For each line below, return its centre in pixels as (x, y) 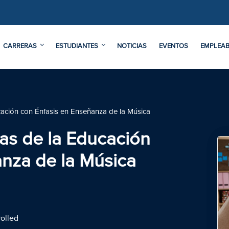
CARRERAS (20, 46)
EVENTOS (174, 46)
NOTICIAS (132, 46)
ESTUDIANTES (77, 46)
